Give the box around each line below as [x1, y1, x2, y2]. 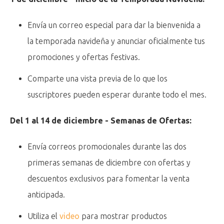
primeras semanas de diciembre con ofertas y [27, 158, 191, 167]
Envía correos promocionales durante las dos [27, 142, 187, 151]
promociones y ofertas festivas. [27, 52, 140, 62]
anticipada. [27, 190, 65, 199]
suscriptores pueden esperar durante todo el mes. [27, 90, 207, 99]
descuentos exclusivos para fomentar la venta [27, 174, 190, 183]
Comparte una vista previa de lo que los [27, 74, 168, 83]
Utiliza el [27, 211, 60, 221]
